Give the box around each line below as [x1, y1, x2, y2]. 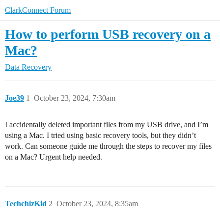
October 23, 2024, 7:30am [34, 94, 115, 102]
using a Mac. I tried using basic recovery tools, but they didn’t [5, 131, 196, 139]
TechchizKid [5, 199, 47, 208]
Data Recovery [5, 63, 52, 71]
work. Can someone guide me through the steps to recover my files [5, 142, 212, 150]
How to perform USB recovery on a [5, 27, 211, 42]
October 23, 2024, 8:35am [56, 199, 138, 208]
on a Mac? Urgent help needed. [5, 153, 102, 161]
